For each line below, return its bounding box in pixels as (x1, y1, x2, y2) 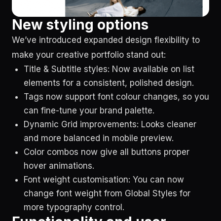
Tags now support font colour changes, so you (24, 91, 209, 102)
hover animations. (24, 160, 94, 171)
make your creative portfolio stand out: (12, 49, 166, 60)
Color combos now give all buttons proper (24, 147, 189, 157)
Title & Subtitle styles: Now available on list (24, 64, 194, 74)
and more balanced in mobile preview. (24, 133, 174, 143)
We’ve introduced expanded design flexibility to (12, 35, 200, 45)
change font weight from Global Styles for (24, 188, 190, 198)
